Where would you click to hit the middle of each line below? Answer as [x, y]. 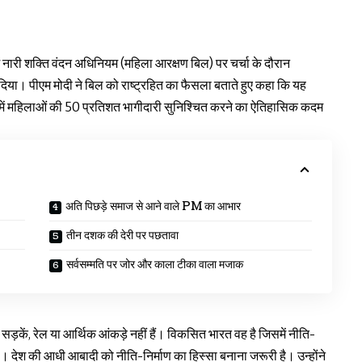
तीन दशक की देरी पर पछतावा [123, 235]
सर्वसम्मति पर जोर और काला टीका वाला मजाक [155, 264]
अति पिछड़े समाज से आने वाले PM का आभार [154, 206]
